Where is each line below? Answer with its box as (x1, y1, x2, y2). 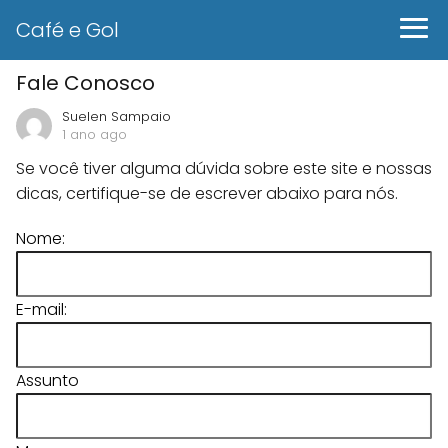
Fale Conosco (16, 69, 155, 97)
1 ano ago (62, 125, 127, 144)
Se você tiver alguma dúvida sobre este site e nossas (16, 157, 432, 180)
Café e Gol (16, 16, 119, 44)
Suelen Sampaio (62, 107, 171, 126)
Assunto (16, 369, 79, 392)
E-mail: (16, 298, 67, 321)
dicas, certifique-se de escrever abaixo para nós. (16, 182, 398, 205)
